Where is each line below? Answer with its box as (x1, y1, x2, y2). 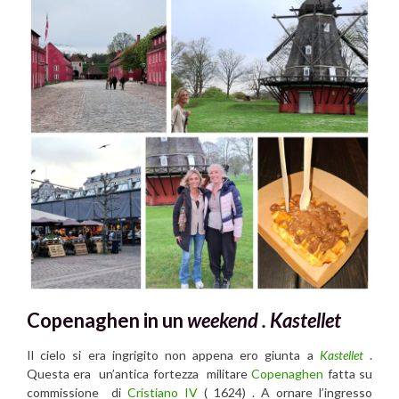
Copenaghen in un (27, 307, 187, 332)
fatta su (323, 366, 373, 382)
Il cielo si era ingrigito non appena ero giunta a (27, 347, 320, 363)
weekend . (187, 307, 270, 332)
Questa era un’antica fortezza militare (27, 366, 252, 382)
